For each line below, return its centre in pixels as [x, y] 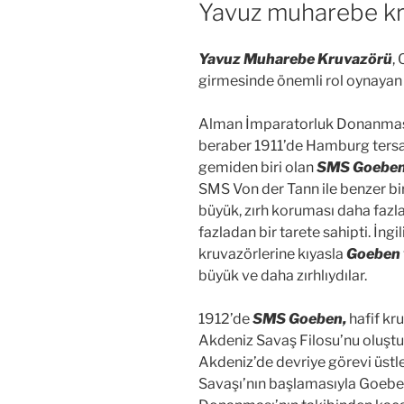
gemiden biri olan [257, 168]
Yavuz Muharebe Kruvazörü [295, 60]
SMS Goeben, [299, 319]
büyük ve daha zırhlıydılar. [283, 276]
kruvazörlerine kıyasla [271, 254]
